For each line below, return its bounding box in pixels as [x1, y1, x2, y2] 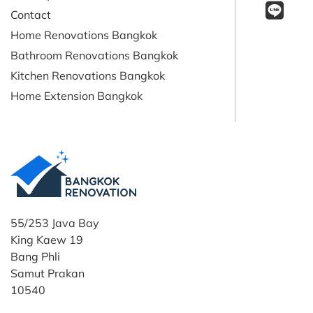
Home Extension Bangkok [10, 87, 143, 103]
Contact [10, 6, 51, 22]
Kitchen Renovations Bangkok [10, 67, 165, 82]
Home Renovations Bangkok [10, 27, 157, 42]
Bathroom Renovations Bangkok [10, 47, 178, 62]
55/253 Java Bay [10, 214, 99, 230]
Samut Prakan [10, 265, 85, 280]
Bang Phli [10, 248, 60, 263]
